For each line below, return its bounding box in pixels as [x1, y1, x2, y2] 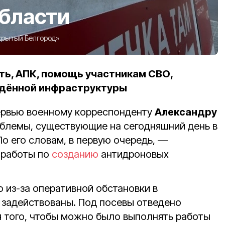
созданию [52, 148, 98, 160]
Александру [155, 105, 217, 118]
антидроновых [98, 148, 169, 160]
